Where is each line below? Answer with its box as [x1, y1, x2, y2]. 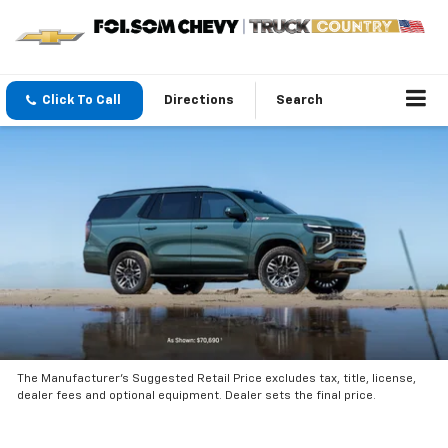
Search [276, 94, 323, 108]
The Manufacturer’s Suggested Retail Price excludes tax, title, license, [17, 372, 417, 385]
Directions [164, 94, 234, 108]
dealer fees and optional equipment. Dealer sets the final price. [17, 389, 377, 402]
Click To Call [42, 94, 121, 108]
